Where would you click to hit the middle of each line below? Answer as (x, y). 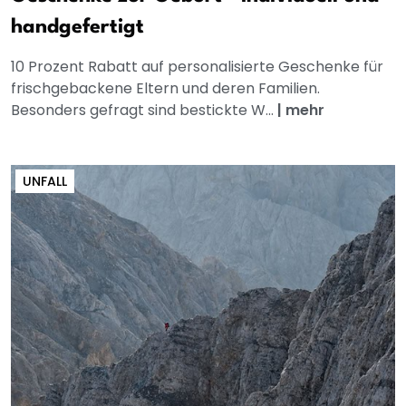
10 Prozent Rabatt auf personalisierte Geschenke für (197, 67)
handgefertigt (77, 28)
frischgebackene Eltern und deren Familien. (165, 89)
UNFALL (45, 182)
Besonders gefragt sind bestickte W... (144, 111)
